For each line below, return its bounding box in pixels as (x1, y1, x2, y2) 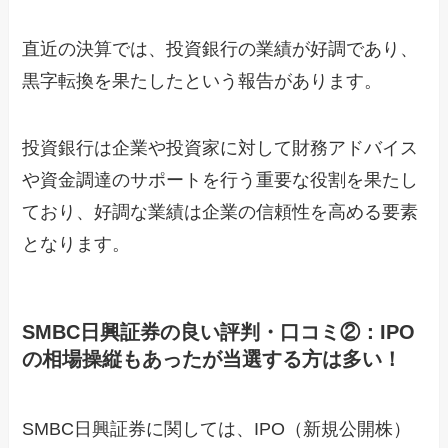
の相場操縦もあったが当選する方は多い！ (22, 348, 403, 371)
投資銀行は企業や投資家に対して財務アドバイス (22, 138, 419, 159)
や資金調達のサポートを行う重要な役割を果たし (22, 170, 419, 191)
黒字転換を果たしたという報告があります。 (22, 70, 383, 91)
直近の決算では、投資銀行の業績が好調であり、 (22, 38, 419, 59)
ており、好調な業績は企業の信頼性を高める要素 (22, 202, 419, 223)
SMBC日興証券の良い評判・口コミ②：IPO (22, 321, 416, 344)
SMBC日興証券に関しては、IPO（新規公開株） (22, 418, 412, 439)
